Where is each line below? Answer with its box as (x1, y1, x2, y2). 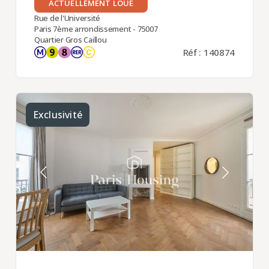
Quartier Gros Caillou (34, 34, 107, 46)
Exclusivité (32, 108, 82, 122)
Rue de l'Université (34, 13, 100, 24)
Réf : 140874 (183, 46, 235, 59)
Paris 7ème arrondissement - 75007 (34, 23, 158, 35)
